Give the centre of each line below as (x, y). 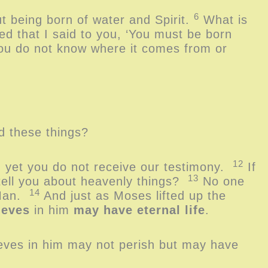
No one (222, 181)
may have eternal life (139, 210)
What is (223, 20)
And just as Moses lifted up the (133, 196)
